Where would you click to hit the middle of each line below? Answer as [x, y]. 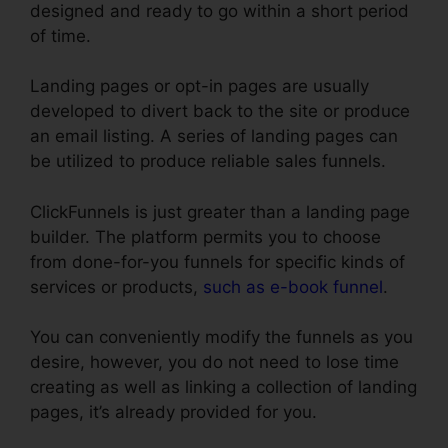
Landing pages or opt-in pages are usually [199, 86]
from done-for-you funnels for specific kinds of [217, 261]
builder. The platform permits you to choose [205, 236]
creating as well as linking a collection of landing [223, 387]
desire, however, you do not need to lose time [214, 362]
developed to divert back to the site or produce [220, 111]
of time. [60, 35]
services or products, [116, 286]
